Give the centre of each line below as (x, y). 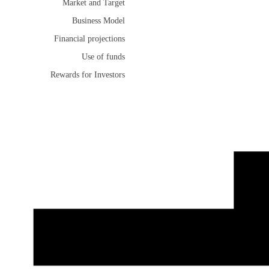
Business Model (98, 21)
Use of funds (103, 57)
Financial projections (89, 39)
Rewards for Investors (88, 75)
